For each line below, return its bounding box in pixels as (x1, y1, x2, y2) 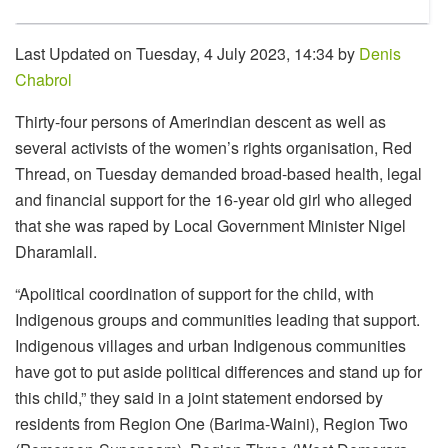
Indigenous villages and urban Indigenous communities (15, 334, 406, 358)
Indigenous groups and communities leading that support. (15, 308, 420, 332)
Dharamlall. (15, 240, 97, 264)
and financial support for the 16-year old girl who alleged (15, 188, 412, 212)
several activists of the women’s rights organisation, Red (15, 136, 412, 160)
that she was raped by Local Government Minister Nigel (15, 214, 406, 238)
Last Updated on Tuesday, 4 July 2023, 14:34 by (15, 42, 359, 66)
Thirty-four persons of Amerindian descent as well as (15, 110, 386, 134)
